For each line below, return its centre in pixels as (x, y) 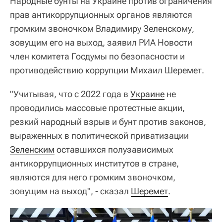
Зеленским (32, 149)
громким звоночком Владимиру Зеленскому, (102, 28)
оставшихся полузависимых (114, 149)
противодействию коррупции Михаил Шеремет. (107, 70)
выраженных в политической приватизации (99, 135)
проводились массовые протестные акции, (97, 108)
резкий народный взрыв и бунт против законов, (108, 121)
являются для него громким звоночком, (93, 177)
